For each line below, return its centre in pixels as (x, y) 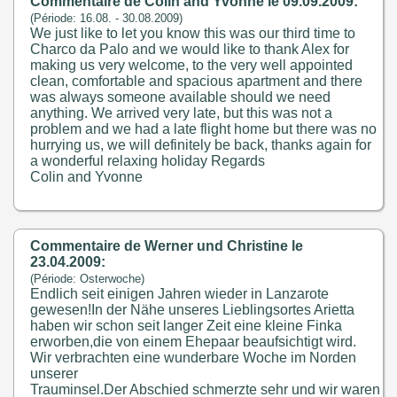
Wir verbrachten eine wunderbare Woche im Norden (194, 358)
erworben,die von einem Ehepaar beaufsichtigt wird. (194, 342)
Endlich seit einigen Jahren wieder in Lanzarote (180, 294)
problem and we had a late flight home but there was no (204, 129)
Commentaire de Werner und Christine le (167, 246)
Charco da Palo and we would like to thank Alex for (190, 49)
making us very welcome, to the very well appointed (192, 65)
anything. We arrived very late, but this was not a (182, 113)
